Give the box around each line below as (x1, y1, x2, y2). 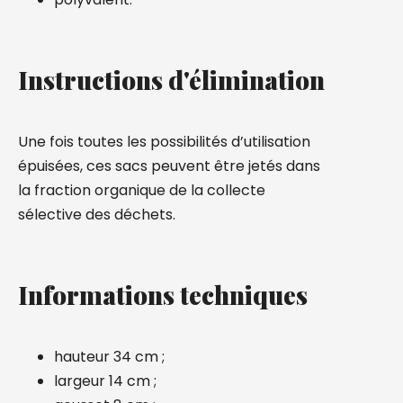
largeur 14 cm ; (54, 371, 157, 391)
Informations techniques (18, 278, 308, 311)
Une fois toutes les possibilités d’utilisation (18, 131, 310, 152)
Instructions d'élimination (18, 63, 325, 96)
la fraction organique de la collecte (18, 180, 265, 201)
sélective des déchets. (18, 204, 175, 225)
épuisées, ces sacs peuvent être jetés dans (18, 156, 320, 176)
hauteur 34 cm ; (54, 346, 165, 367)
